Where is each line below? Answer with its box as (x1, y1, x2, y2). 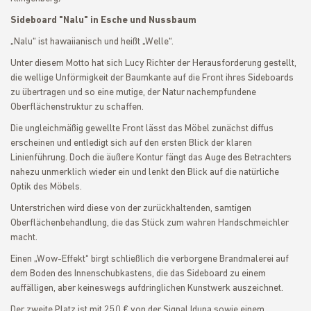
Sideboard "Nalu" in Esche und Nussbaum (10, 15, 196, 26)
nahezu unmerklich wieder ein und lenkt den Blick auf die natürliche (10, 167, 279, 178)
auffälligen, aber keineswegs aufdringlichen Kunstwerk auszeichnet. (10, 283, 283, 294)
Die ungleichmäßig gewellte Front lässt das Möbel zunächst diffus (10, 124, 274, 134)
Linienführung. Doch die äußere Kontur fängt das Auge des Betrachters (10, 153, 292, 163)
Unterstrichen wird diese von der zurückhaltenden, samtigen (10, 203, 251, 214)
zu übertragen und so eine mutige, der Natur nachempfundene (10, 87, 256, 98)
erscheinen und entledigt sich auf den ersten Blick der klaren (10, 138, 252, 149)
